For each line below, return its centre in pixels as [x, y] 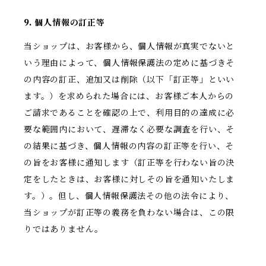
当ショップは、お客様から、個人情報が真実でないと [129, 47]
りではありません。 [64, 229]
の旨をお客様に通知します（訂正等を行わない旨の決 [129, 163]
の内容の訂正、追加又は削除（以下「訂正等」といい [129, 80]
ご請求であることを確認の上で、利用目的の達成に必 [129, 113]
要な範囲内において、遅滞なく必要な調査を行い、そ [129, 130]
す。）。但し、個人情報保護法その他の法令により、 [129, 196]
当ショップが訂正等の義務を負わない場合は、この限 [129, 213]
